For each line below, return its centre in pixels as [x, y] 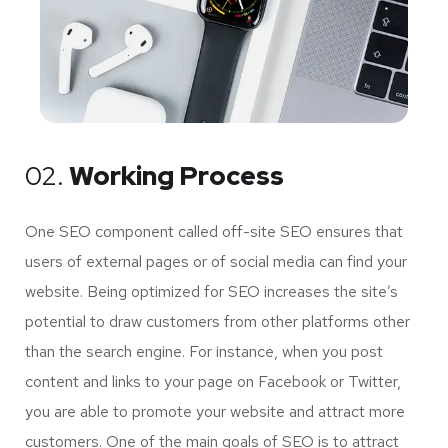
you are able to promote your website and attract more [215, 411]
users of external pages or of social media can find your [216, 261]
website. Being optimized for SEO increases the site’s [211, 291]
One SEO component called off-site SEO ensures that [214, 231]
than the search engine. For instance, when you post [204, 351]
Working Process [174, 175]
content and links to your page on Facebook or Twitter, [213, 381]
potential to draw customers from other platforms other [217, 321]
